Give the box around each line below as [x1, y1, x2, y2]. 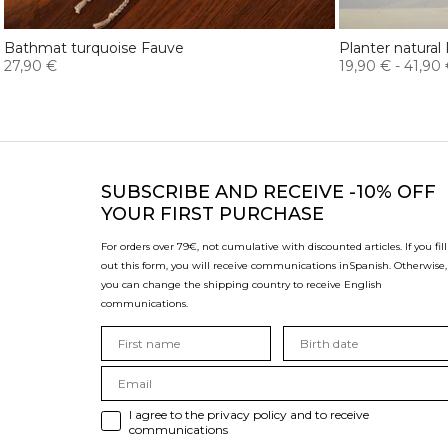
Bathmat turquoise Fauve [4, 38, 184, 57]
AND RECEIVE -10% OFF [215, 180, 436, 203]
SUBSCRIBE [101, 180, 215, 203]
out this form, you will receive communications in [101, 258, 349, 272]
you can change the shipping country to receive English [101, 277, 382, 291]
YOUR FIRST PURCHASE [101, 202, 324, 225]
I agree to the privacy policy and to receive [129, 406, 369, 422]
